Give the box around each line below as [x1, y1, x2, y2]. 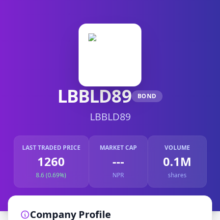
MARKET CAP [99, 143, 137, 152]
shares [167, 171, 187, 179]
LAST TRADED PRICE [22, 143, 81, 152]
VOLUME [164, 143, 190, 152]
